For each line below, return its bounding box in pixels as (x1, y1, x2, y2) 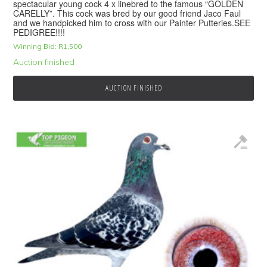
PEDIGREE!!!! (13, 26, 66, 39)
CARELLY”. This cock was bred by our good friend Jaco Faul (13, 7, 241, 20)
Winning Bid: (13, 42, 57, 51)
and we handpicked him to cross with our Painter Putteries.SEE (13, 17, 251, 29)
